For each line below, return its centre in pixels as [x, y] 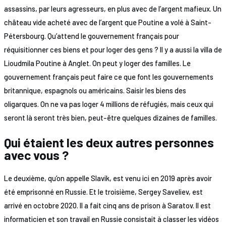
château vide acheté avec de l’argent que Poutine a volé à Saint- [107, 22]
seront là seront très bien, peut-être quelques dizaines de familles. [111, 117]
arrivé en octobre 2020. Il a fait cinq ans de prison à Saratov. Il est [107, 205]
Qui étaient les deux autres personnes [109, 142]
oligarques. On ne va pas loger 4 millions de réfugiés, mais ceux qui [108, 104]
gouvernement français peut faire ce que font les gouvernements [108, 76]
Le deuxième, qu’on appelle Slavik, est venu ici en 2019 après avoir [108, 178]
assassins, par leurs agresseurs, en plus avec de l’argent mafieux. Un [112, 8]
